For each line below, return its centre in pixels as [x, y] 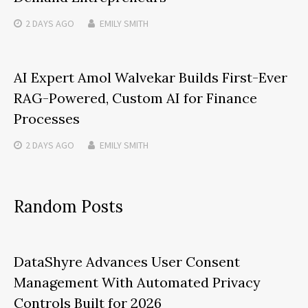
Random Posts [68, 206]
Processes [47, 118]
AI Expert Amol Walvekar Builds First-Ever [151, 77]
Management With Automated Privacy [137, 282]
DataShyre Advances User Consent [127, 261]
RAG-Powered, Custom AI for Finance [135, 98]
